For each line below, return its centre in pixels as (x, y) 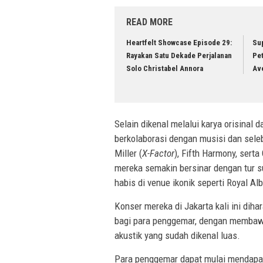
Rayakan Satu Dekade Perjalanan (179, 56)
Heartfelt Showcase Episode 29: (179, 43)
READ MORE (149, 22)
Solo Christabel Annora (165, 69)
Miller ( (128, 153)
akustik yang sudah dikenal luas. (177, 235)
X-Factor (158, 153)
